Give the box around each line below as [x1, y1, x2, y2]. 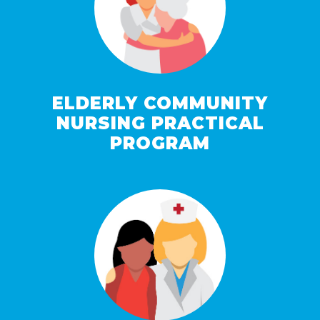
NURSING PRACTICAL [56, 113, 264, 134]
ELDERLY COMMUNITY [52, 93, 268, 114]
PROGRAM [110, 133, 210, 154]
